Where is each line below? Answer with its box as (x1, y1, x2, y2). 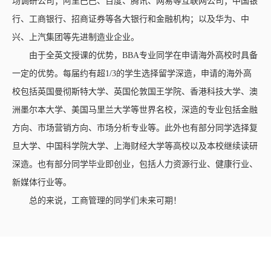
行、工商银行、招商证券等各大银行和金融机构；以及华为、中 (12, 14, 249, 24)
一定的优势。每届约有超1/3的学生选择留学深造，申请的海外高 (12, 68, 252, 78)
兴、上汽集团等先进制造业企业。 (12, 32, 139, 42)
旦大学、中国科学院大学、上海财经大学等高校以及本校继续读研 (12, 141, 258, 151)
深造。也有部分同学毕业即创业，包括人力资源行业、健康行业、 (12, 159, 258, 169)
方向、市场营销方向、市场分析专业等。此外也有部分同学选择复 (12, 123, 258, 132)
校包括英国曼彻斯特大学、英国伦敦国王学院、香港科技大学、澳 (12, 87, 258, 96)
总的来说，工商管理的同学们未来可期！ (29, 195, 181, 205)
